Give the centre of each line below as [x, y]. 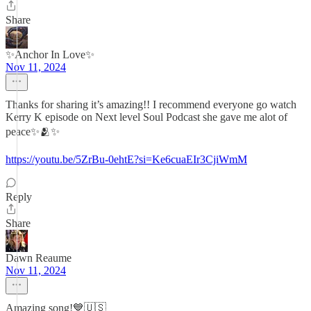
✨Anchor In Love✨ [50, 54]
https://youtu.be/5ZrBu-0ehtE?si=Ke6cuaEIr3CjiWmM [126, 159]
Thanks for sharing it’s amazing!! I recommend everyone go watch [151, 104]
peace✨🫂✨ [33, 132]
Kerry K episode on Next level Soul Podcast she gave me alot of [146, 117]
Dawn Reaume [39, 258]
